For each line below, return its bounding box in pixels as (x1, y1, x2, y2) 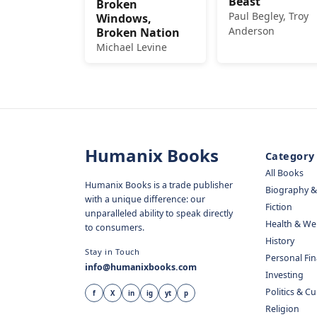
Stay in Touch (85, 246, 140, 258)
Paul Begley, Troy (228, 9, 309, 23)
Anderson (228, 24, 275, 38)
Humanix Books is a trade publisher (85, 179, 233, 192)
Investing (265, 269, 304, 282)
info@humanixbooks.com (85, 261, 197, 274)
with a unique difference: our (85, 193, 205, 206)
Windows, (96, 11, 151, 27)
